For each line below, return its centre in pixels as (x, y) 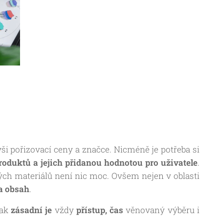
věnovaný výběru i (162, 210)
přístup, (93, 210)
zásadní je (30, 210)
